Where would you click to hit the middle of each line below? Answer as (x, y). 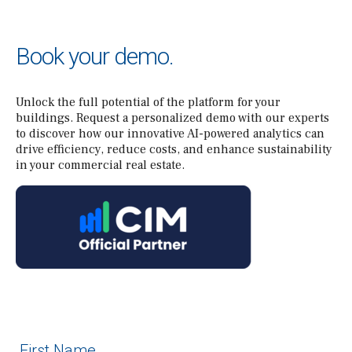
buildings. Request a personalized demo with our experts (172, 117)
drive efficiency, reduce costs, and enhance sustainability (174, 149)
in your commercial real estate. (100, 165)
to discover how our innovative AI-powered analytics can (170, 133)
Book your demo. (95, 56)
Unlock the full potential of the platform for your (148, 102)
